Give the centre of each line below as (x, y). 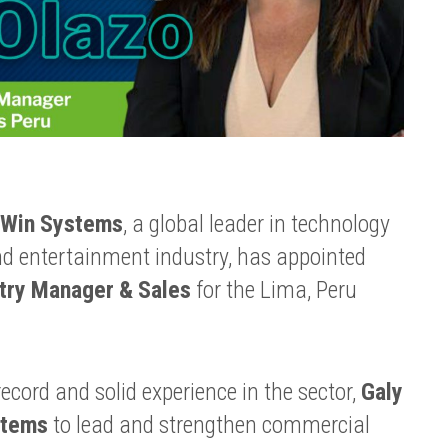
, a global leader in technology (256, 224)
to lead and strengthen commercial (208, 424)
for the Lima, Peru (273, 290)
